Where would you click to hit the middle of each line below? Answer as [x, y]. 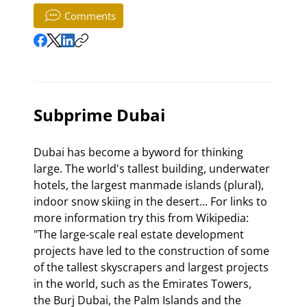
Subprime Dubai [99, 114]
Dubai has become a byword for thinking [140, 152]
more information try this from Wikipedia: [143, 218]
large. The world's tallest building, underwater [153, 168]
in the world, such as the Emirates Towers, [144, 283]
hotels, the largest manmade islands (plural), [150, 185]
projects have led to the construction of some [153, 250]
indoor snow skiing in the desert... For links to [152, 201]
